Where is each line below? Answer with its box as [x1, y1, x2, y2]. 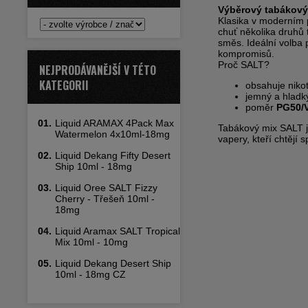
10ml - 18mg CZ [55, 269, 126, 280]
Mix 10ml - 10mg [55, 236, 128, 247]
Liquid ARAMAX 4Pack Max [55, 118, 174, 129]
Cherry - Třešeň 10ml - [55, 193, 155, 204]
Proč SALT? [218, 58, 270, 70]
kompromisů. [218, 47, 275, 59]
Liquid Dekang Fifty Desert [55, 150, 170, 161]
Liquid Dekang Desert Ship [55, 258, 171, 269]
